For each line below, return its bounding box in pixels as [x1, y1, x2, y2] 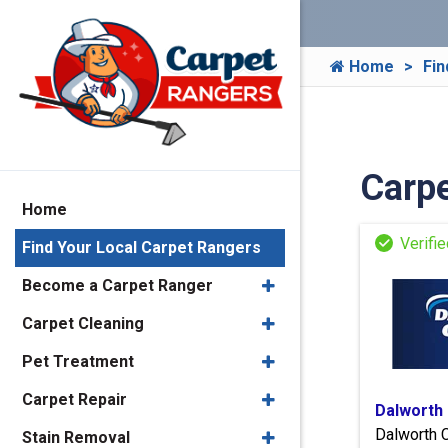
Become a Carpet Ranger [22, 276, 213, 295]
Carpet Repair [22, 390, 127, 409]
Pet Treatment [22, 352, 134, 371]
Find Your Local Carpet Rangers [22, 238, 261, 257]
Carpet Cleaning [22, 314, 144, 333]
